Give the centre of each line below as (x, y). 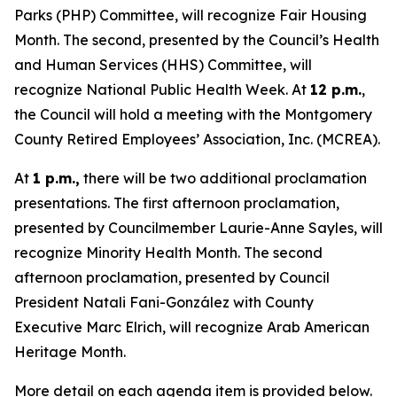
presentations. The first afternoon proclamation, (177, 203)
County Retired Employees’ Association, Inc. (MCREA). (197, 139)
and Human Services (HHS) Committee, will (163, 65)
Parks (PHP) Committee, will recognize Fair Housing (191, 15)
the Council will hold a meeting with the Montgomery (193, 114)
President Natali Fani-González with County (164, 302)
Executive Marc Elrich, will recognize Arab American (192, 327)
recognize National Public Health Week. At (162, 90)
